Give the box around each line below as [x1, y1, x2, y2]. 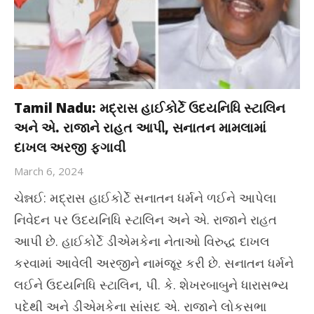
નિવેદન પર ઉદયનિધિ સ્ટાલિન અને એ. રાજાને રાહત [14, 210, 277, 228]
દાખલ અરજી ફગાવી [14, 137, 125, 156]
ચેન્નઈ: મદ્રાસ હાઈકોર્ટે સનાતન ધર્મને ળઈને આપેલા [14, 189, 276, 206]
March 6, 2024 [14, 163, 83, 178]
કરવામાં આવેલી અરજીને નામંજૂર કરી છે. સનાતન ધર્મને [14, 254, 294, 271]
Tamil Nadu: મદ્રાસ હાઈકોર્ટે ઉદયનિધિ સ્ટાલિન [14, 98, 285, 117]
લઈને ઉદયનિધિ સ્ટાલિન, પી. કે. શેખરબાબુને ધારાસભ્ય [14, 275, 289, 293]
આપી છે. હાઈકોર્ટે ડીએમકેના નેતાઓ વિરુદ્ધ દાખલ [14, 232, 270, 250]
